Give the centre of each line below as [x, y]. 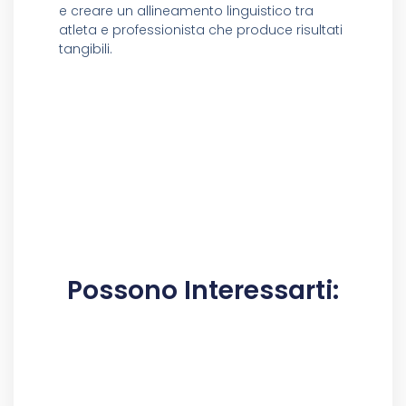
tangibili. [86, 49]
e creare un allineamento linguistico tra [186, 11]
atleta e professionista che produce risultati [201, 30]
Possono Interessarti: [203, 290]
